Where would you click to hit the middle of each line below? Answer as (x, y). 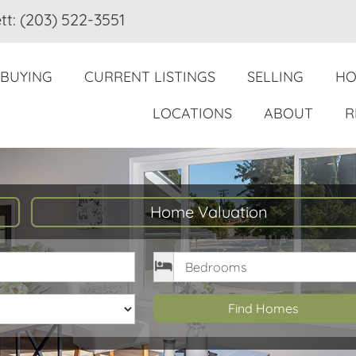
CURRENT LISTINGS (150, 77)
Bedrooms (191, 260)
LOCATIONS (192, 114)
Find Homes (263, 309)
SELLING (275, 77)
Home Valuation (209, 212)
